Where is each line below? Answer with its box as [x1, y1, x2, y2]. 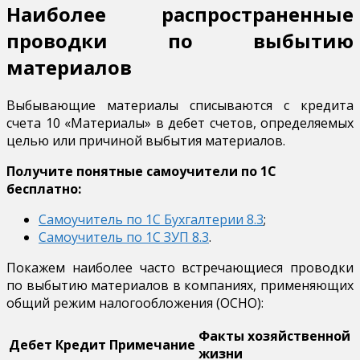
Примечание [109, 336, 195, 354]
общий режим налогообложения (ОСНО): [6, 294, 264, 313]
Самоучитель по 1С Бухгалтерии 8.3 [39, 211, 264, 229]
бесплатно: [6, 180, 81, 198]
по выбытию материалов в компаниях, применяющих [6, 276, 354, 295]
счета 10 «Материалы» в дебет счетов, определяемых [6, 114, 354, 133]
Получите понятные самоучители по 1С [6, 162, 276, 181]
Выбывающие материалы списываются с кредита [6, 96, 354, 115]
